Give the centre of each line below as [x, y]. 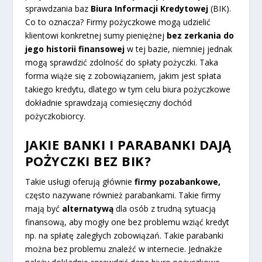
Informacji [136, 9]
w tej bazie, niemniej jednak [179, 49]
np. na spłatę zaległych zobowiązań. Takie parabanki [124, 235]
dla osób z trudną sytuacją [164, 208]
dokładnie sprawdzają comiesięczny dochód [108, 103]
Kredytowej [184, 9]
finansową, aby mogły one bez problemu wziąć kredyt [127, 222]
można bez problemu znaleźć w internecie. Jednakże [123, 249]
